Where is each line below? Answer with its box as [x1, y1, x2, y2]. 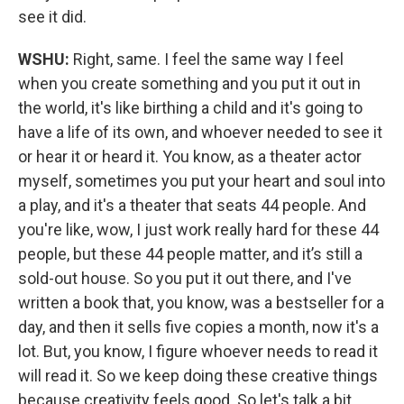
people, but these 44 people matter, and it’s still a [18, 243, 363, 263]
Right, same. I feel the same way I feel [69, 49, 344, 69]
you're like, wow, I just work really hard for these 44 [18, 219, 379, 239]
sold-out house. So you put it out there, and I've [18, 268, 352, 288]
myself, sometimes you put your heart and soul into [18, 170, 385, 190]
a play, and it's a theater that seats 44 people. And [18, 195, 366, 215]
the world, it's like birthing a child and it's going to [18, 97, 363, 117]
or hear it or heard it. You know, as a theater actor [18, 146, 362, 166]
